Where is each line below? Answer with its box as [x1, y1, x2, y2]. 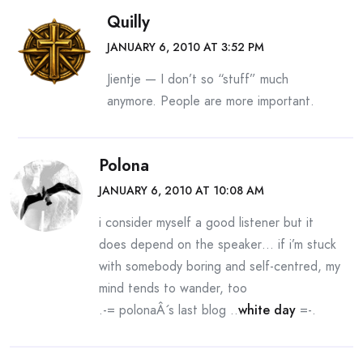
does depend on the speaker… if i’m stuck [99, 235, 336, 254]
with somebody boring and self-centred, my [99, 257, 340, 275]
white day [238, 301, 296, 319]
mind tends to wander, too [99, 279, 247, 297]
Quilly [107, 11, 150, 34]
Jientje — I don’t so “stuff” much [107, 70, 288, 88]
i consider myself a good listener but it [99, 213, 314, 232]
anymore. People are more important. [107, 92, 314, 110]
